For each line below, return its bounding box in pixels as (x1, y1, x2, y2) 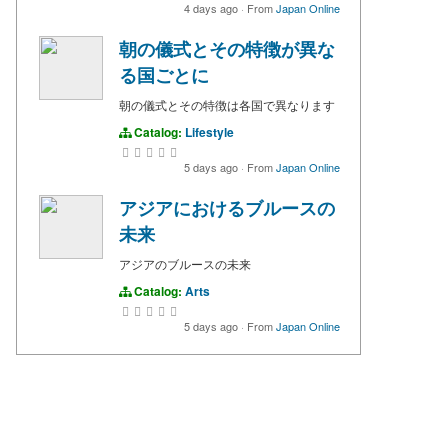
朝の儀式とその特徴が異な (119, 36, 335, 63)
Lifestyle (185, 123, 234, 142)
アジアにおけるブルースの (119, 195, 335, 222)
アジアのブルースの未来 (119, 255, 251, 273)
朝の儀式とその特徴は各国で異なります (119, 96, 335, 114)
